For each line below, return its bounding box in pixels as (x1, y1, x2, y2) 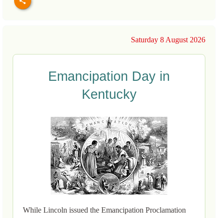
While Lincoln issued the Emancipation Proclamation (23, 206, 186, 215)
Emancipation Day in (48, 69, 170, 84)
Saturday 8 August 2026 (131, 36, 205, 44)
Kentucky (81, 87, 137, 102)
